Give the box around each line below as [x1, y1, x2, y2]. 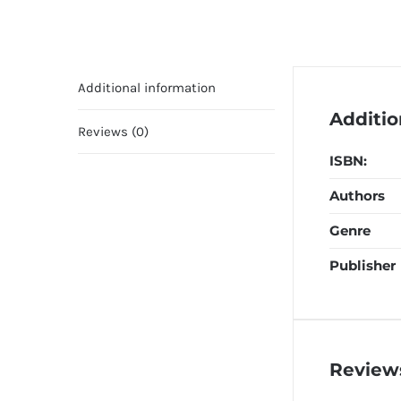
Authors [329, 187, 385, 204]
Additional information [78, 80, 216, 96]
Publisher [329, 257, 396, 274]
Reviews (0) [78, 124, 149, 140]
